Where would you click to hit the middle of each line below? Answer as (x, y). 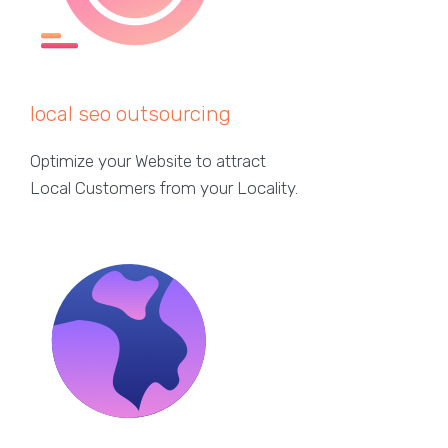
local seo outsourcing (130, 113)
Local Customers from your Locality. (164, 187)
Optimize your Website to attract (148, 160)
